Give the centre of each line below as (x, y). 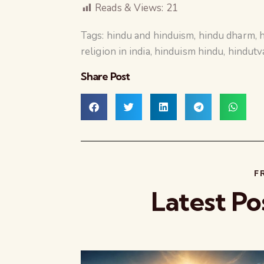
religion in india (115, 51)
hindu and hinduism (150, 35)
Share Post (105, 76)
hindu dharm (227, 35)
